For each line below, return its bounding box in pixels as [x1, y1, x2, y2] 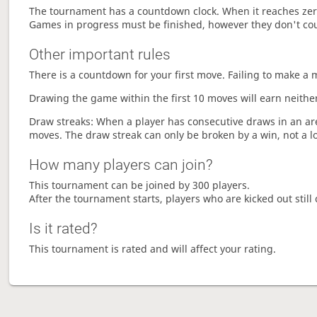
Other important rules [29, 46, 171, 64]
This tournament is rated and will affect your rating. [29, 242, 277, 256]
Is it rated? [29, 220, 98, 238]
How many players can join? [29, 156, 214, 174]
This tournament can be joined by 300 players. [29, 178, 250, 192]
